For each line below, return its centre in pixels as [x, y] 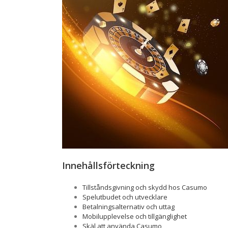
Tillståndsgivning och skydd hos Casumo [145, 187]
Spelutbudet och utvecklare [125, 197]
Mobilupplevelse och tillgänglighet [135, 216]
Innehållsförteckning [108, 165]
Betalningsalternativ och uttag [129, 206]
